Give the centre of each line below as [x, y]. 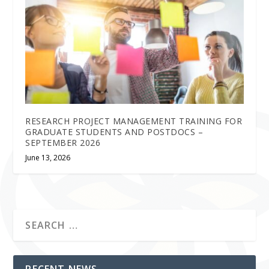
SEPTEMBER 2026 [63, 142]
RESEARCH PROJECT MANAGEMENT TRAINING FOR [134, 121]
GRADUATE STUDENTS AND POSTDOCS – [114, 131]
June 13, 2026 [48, 157]
